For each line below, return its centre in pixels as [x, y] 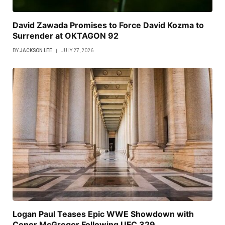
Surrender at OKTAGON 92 [66, 35]
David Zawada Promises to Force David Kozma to [108, 25]
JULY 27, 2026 [77, 50]
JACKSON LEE [36, 50]
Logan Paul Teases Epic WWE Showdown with [103, 214]
